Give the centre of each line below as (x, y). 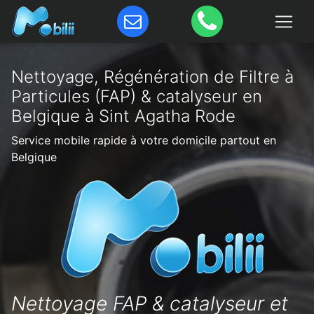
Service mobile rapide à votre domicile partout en (144, 140)
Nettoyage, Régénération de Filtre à (152, 77)
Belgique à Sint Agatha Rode (123, 116)
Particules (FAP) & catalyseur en (137, 96)
